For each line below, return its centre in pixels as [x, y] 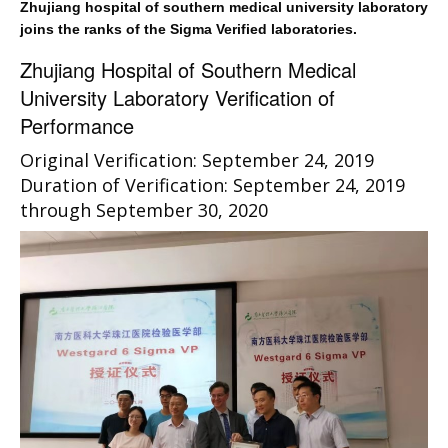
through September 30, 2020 [144, 210]
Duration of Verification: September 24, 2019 [212, 185]
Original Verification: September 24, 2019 [197, 160]
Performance [77, 125]
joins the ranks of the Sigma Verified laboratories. [188, 29]
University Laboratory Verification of [177, 97]
